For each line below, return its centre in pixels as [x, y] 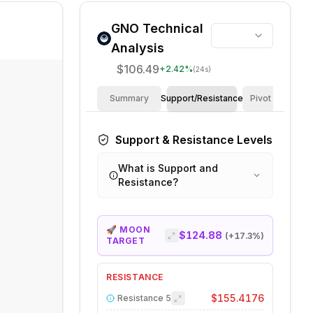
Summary [129, 98]
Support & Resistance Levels [194, 140]
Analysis [137, 48]
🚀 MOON [128, 230]
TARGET [125, 241]
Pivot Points [274, 98]
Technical [171, 28]
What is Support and [168, 168]
